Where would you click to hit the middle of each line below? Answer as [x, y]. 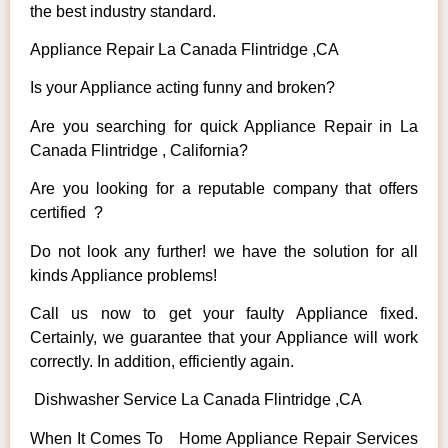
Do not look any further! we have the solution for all [224, 251]
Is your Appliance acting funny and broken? [182, 88]
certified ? [66, 213]
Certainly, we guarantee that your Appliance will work [224, 337]
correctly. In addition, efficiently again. [162, 361]
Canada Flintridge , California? [139, 150]
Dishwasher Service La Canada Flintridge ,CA [196, 400]
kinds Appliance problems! [123, 275]
